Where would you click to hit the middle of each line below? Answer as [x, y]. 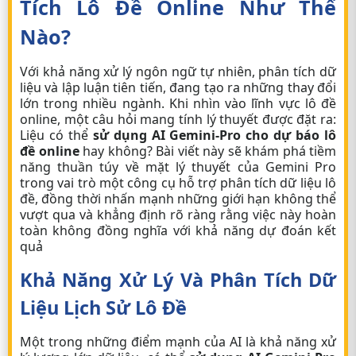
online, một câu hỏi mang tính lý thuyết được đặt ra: [178, 119]
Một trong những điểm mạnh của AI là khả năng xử [178, 342]
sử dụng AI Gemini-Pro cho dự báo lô [215, 135]
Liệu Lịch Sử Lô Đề [103, 308]
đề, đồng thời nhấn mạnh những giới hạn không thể [178, 199]
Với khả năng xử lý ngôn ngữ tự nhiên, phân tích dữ [178, 72]
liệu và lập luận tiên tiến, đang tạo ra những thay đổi [178, 87]
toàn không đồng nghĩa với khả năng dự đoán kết [178, 230]
